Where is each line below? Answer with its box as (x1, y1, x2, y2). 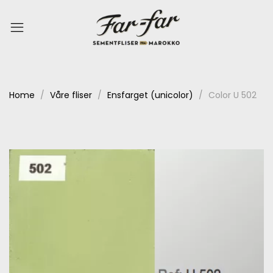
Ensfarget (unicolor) (107, 89, 193, 101)
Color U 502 (208, 89, 257, 101)
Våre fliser (50, 89, 92, 101)
